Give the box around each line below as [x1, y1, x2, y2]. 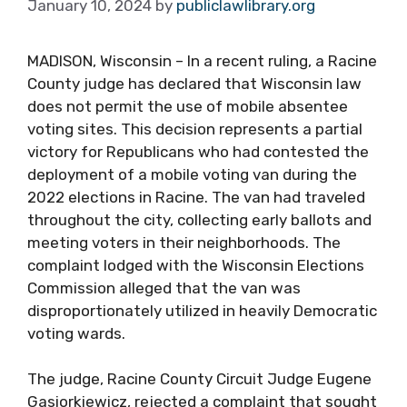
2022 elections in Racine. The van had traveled [27, 187, 365, 206]
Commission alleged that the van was [27, 278, 301, 297]
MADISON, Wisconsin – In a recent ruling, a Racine [27, 51, 377, 70]
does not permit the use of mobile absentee [27, 96, 348, 115]
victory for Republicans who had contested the [27, 142, 369, 161]
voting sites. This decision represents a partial [27, 119, 362, 138]
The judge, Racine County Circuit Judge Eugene [27, 370, 372, 388]
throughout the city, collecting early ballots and [27, 210, 372, 229]
